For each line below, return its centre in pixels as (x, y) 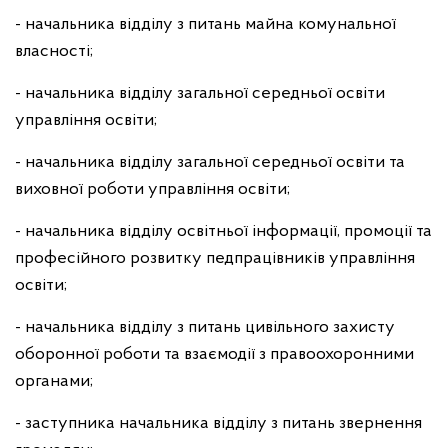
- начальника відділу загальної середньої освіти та (210, 162)
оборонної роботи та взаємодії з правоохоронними (214, 354)
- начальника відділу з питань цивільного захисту (205, 327)
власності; (54, 51)
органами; (54, 381)
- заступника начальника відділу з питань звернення (218, 423)
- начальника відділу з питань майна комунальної (205, 24)
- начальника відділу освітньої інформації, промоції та (223, 231)
